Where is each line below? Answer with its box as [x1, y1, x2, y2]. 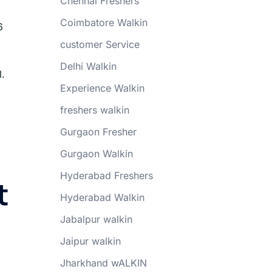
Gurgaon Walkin [59, 148, 133, 160]
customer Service [59, 38, 140, 50]
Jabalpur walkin [59, 213, 132, 225]
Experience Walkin [59, 82, 144, 94]
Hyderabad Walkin [59, 191, 144, 203]
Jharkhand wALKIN [59, 257, 147, 269]
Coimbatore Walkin [59, 16, 148, 29]
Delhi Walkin [59, 60, 117, 72]
